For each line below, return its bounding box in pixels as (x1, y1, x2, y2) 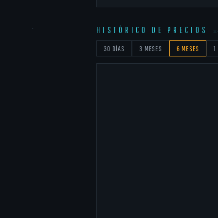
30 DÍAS (104, 44, 125, 53)
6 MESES (176, 44, 200, 53)
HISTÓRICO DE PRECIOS (96, 25, 208, 35)
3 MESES (139, 44, 162, 53)
